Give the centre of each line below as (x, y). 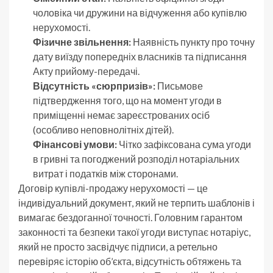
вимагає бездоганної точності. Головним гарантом (130, 218)
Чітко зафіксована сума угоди (184, 144)
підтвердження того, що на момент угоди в (127, 101)
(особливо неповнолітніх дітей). (103, 130)
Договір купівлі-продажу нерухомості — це (113, 188)
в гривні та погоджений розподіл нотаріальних (136, 159)
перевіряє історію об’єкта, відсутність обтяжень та (130, 261)
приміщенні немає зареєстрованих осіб (121, 115)
